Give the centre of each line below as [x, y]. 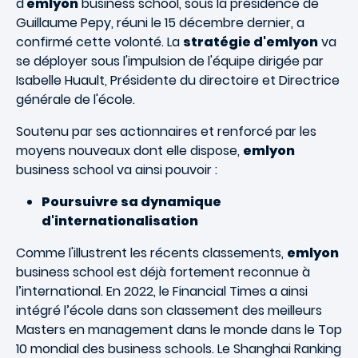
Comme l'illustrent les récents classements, [151, 253]
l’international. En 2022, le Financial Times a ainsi [162, 291]
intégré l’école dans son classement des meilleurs [169, 310]
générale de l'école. [76, 99]
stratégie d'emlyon [251, 42]
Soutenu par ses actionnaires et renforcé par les [166, 131]
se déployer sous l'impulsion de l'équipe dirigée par [170, 61]
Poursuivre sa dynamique [131, 202]
